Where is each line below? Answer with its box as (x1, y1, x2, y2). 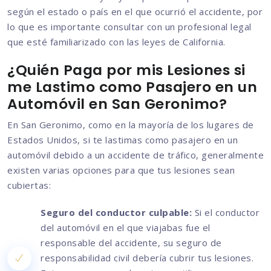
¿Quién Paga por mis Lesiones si (7, 60, 246, 80)
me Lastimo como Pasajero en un (7, 77, 257, 97)
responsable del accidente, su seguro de (41, 237, 222, 249)
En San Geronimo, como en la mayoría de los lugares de (7, 119, 254, 131)
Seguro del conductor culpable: (41, 206, 192, 219)
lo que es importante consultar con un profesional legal (7, 21, 252, 33)
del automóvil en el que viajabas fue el (41, 221, 211, 234)
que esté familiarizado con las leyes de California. (7, 36, 226, 48)
